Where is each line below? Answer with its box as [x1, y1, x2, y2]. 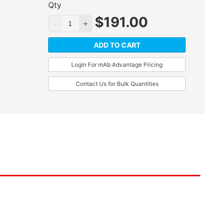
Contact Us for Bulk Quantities [75, 80, 159, 88]
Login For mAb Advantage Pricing [71, 61, 163, 69]
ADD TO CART [93, 41, 140, 50]
